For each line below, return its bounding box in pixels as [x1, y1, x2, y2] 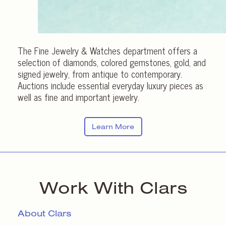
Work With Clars [39, 176, 187, 199]
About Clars [18, 207, 72, 219]
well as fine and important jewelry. [18, 89, 139, 105]
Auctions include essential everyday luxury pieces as [18, 78, 203, 93]
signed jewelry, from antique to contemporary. [18, 66, 182, 82]
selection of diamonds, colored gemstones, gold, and [18, 54, 206, 70]
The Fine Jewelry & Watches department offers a [18, 43, 197, 59]
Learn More [92, 122, 134, 132]
